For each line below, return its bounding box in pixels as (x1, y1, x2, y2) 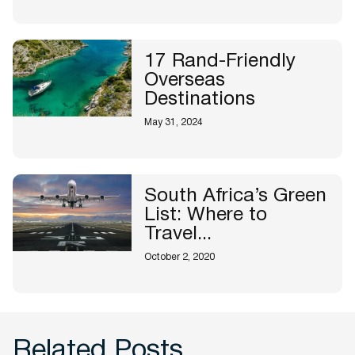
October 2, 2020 (144, 253, 215, 262)
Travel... (144, 226, 212, 244)
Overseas (144, 72, 225, 90)
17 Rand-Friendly (144, 53, 296, 71)
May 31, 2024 (144, 118, 203, 128)
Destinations (144, 91, 255, 109)
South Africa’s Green (144, 188, 326, 206)
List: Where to (144, 207, 267, 225)
